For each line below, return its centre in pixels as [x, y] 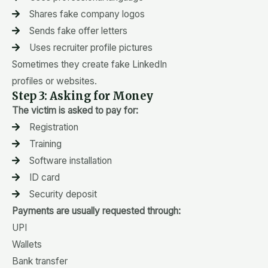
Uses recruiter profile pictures [91, 47]
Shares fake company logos [87, 14]
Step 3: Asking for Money [83, 96]
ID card [44, 177]
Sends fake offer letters [78, 31]
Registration [54, 127]
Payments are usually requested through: [96, 211]
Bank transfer [40, 261]
